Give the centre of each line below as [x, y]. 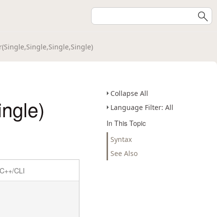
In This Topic [126, 123]
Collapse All [129, 93]
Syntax [121, 139]
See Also [124, 153]
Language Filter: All [142, 107]
